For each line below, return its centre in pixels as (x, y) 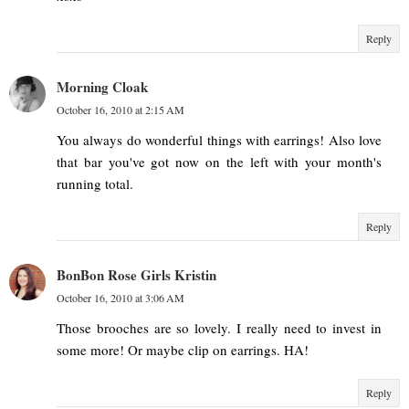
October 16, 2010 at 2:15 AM (121, 110)
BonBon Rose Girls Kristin (136, 275)
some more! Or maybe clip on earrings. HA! (183, 350)
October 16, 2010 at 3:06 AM (121, 298)
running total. (95, 184)
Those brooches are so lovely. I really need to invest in (219, 328)
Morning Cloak (102, 87)
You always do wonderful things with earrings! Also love (219, 140)
